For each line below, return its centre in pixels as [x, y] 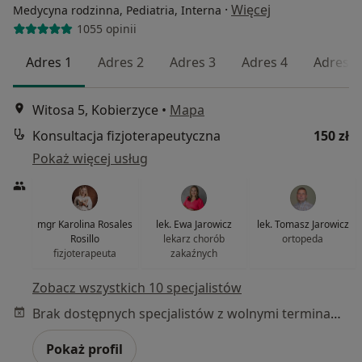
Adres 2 [121, 62]
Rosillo [85, 238]
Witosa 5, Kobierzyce [95, 109]
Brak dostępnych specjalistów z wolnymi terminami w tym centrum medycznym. [336, 313]
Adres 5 [337, 62]
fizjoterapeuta [85, 253]
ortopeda [303, 238]
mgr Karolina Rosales [85, 224]
